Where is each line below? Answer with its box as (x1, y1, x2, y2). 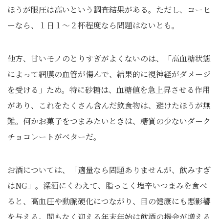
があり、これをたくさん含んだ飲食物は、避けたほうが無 (7, 100, 211, 111)
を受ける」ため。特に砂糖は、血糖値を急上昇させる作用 (7, 84, 210, 95)
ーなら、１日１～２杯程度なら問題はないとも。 (7, 20, 179, 31)
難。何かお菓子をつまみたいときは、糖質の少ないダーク (7, 115, 211, 127)
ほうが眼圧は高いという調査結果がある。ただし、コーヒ (7, 4, 211, 15)
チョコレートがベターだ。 (7, 131, 101, 142)
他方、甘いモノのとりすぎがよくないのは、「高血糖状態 (7, 53, 211, 64)
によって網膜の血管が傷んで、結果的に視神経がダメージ (7, 68, 211, 80)
